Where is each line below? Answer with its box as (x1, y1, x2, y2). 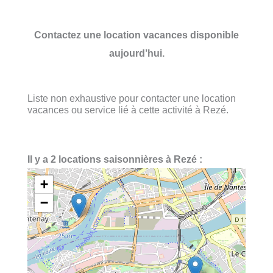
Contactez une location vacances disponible (34, 29, 239, 40)
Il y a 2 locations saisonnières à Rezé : (27, 154, 202, 165)
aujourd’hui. (108, 47, 165, 58)
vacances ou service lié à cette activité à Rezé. (27, 104, 229, 115)
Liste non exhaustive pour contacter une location (27, 92, 236, 104)
